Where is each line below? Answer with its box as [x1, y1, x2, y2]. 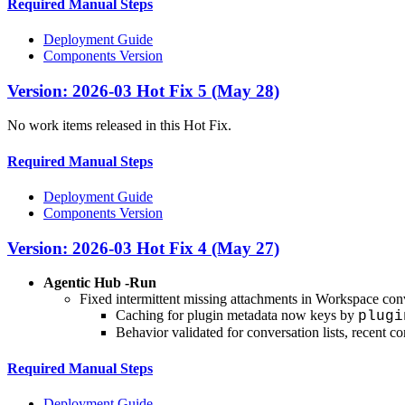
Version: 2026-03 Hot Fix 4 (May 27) [7, 238, 279, 258]
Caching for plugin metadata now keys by [116, 307, 358, 324]
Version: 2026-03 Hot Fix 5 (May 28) [7, 80, 279, 100]
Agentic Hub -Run [43, 275, 156, 291]
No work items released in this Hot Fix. [7, 118, 231, 134]
